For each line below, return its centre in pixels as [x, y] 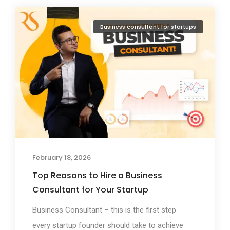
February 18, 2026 [62, 157]
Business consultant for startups [148, 27]
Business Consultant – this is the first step [104, 210]
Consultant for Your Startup [90, 189]
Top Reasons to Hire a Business [97, 175]
